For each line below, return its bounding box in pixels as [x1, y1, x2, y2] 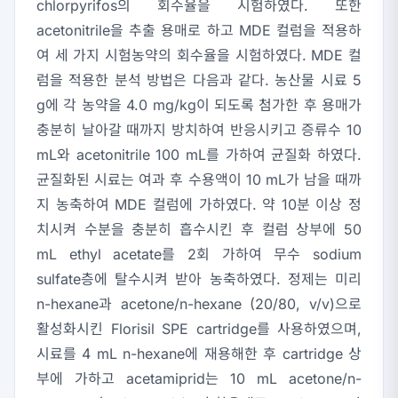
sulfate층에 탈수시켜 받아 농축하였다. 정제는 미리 [36, 270, 362, 289]
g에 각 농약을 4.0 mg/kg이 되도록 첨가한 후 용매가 [36, 96, 362, 115]
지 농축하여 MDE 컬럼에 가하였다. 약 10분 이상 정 [36, 195, 362, 214]
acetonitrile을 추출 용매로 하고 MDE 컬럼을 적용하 [36, 21, 362, 40]
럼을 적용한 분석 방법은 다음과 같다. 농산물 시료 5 [36, 71, 362, 90]
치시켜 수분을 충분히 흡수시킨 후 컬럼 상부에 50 [36, 220, 362, 239]
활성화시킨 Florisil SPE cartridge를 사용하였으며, [36, 320, 362, 338]
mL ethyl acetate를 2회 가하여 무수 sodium [36, 245, 362, 264]
